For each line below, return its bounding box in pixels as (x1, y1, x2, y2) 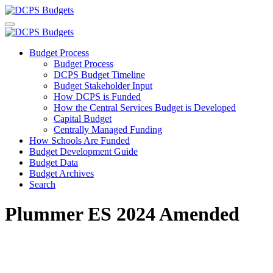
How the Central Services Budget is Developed (54, 102, 236, 113)
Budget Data (29, 157, 78, 168)
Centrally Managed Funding (54, 124, 162, 135)
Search (29, 179, 55, 190)
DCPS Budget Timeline (54, 69, 145, 80)
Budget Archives (29, 168, 94, 179)
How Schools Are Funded (29, 135, 130, 146)
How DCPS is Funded (54, 91, 141, 102)
